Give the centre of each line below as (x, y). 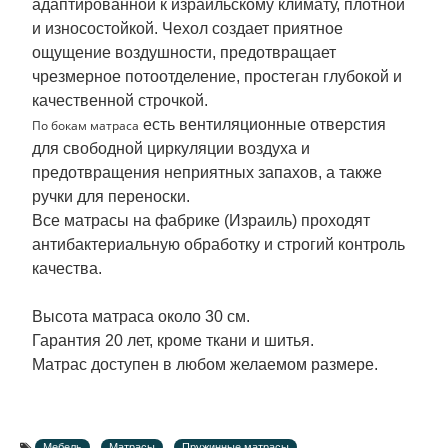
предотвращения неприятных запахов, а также (207, 173)
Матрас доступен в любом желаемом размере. (205, 365)
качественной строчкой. (120, 101)
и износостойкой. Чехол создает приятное (187, 29)
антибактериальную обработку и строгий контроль (218, 245)
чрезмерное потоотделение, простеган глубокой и (217, 77)
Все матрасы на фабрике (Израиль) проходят (201, 221)
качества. (67, 269)
